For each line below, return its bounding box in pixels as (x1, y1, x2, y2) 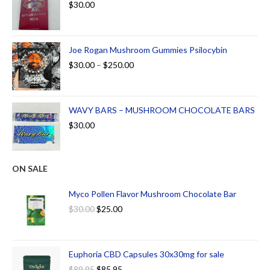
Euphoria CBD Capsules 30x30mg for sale (69, 249, 224, 260)
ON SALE (12, 163, 48, 174)
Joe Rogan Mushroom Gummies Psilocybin (69, 45, 227, 55)
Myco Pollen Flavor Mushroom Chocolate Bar (69, 189, 236, 199)
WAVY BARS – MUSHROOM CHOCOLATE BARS (69, 105, 255, 116)
